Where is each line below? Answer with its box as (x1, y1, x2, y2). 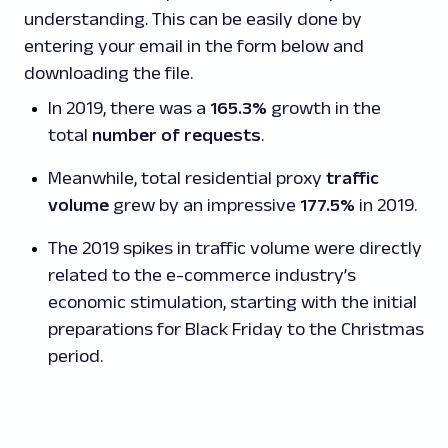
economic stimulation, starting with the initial (48, 292, 417, 312)
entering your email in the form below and (24, 36, 364, 56)
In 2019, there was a (48, 98, 210, 118)
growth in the (271, 98, 381, 118)
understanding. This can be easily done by (24, 9, 362, 29)
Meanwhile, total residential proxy (48, 168, 326, 188)
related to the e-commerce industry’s (48, 265, 356, 285)
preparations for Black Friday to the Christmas (48, 319, 424, 339)
